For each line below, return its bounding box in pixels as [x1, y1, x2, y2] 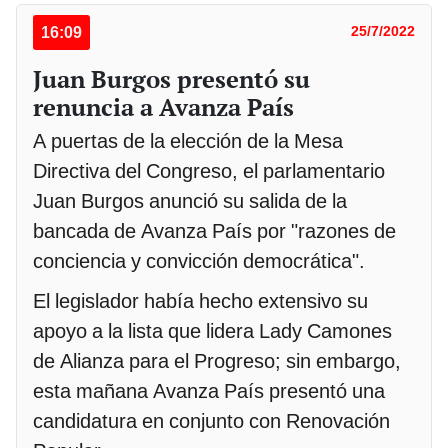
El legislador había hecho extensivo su [33, 288, 368, 313]
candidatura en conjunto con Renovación [33, 408, 390, 433]
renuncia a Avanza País [33, 90, 294, 123]
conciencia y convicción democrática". [33, 248, 365, 273]
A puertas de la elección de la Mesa [33, 128, 343, 153]
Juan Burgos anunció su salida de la [33, 188, 347, 213]
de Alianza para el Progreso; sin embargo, [33, 348, 401, 373]
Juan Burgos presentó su [33, 62, 310, 95]
